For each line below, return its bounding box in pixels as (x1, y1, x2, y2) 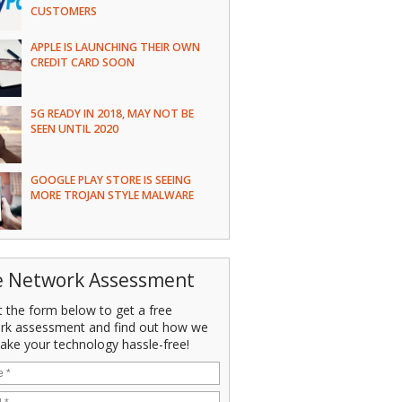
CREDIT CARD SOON (30, 55, 135, 70)
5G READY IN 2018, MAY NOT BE (30, 106, 194, 121)
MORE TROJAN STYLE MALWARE (30, 188, 194, 203)
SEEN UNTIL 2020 (30, 121, 118, 136)
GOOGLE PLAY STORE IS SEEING (30, 172, 191, 188)
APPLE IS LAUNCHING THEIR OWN (30, 39, 200, 55)
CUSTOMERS (30, 4, 97, 19)
